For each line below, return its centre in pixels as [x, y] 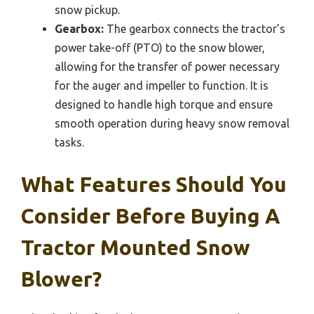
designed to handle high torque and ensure [164, 105]
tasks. [69, 143]
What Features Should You [154, 185]
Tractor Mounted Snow [136, 248]
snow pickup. [87, 10]
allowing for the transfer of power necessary [167, 67]
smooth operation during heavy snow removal [172, 124]
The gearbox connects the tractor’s [194, 29]
